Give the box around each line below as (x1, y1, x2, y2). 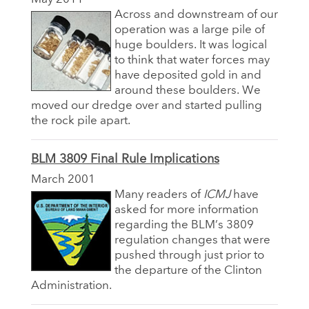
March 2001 (31, 173, 95, 186)
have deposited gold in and (114, 69, 261, 81)
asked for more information (114, 203, 259, 216)
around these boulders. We (114, 84, 261, 97)
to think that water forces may (114, 54, 270, 66)
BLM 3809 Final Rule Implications (31, 152, 219, 166)
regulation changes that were (114, 234, 270, 246)
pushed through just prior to (114, 249, 264, 261)
